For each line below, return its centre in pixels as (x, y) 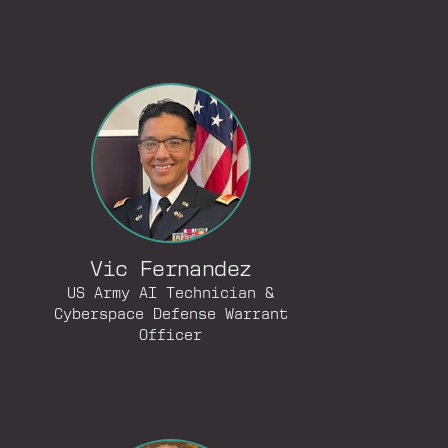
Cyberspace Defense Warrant (170, 315)
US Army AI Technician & (171, 294)
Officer (171, 336)
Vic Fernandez (171, 270)
